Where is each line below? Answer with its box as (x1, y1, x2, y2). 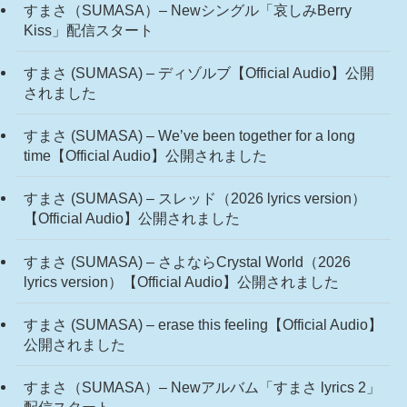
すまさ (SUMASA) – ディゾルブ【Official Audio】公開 (23, 65, 374, 82)
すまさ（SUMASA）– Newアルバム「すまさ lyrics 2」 (23, 378, 381, 395)
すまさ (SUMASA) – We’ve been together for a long (23, 127, 355, 144)
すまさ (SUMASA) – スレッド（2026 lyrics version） (23, 190, 366, 207)
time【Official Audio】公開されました (23, 147, 267, 164)
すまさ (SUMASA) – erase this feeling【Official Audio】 (23, 315, 382, 333)
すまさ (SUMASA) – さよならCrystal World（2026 (23, 253, 351, 270)
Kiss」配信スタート (23, 21, 154, 38)
